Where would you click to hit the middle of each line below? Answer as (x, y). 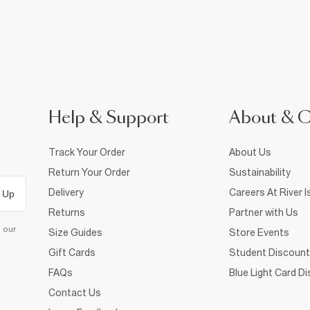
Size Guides (75, 232)
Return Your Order (89, 172)
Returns (67, 212)
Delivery (66, 192)
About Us (250, 152)
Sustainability (260, 172)
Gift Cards (72, 252)
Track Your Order (87, 152)
